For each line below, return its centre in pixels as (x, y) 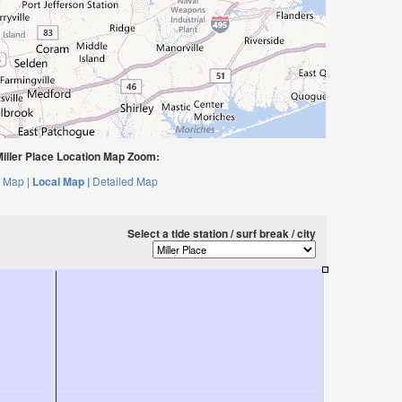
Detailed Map (125, 181)
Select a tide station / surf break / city (222, 233)
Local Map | (61, 181)
